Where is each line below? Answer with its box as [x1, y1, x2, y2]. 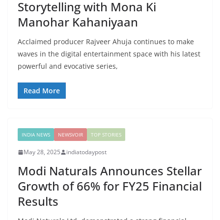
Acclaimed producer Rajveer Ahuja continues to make [18, 37, 194, 47]
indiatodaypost [66, 148, 107, 157]
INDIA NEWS [22, 131, 50, 138]
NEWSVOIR [58, 131, 83, 138]
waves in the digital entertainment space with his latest [18, 49, 200, 59]
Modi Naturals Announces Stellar [18, 163, 202, 179]
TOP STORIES [91, 131, 121, 138]
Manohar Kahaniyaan [18, 14, 138, 30]
